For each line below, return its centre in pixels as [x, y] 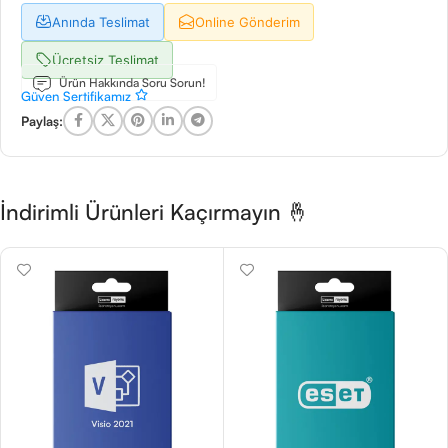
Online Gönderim [247, 21]
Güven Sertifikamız [78, 95]
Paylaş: [42, 120]
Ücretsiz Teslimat [105, 59]
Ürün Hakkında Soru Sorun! [131, 82]
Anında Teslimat [101, 21]
